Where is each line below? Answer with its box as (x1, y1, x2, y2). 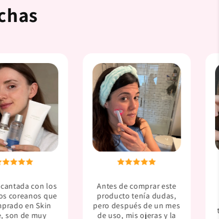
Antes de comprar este (97, 180, 176, 191)
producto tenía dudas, (97, 190, 176, 201)
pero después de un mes (93, 200, 180, 211)
